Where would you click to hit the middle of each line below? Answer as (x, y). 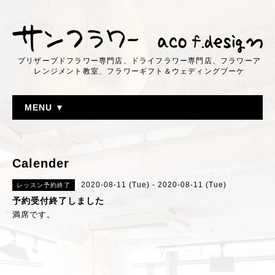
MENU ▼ (45, 108)
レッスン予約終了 (44, 185)
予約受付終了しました (58, 201)
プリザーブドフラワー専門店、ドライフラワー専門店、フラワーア (139, 61)
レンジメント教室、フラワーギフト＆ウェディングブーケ (139, 72)
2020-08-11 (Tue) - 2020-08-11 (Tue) (154, 185)
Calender (41, 164)
